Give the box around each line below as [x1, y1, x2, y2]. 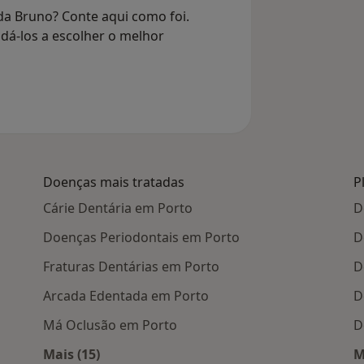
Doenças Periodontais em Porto [43, 228, 240, 247]
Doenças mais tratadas [43, 173, 185, 192]
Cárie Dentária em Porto [43, 199, 193, 218]
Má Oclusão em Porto [43, 316, 178, 335]
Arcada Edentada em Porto [43, 287, 210, 305]
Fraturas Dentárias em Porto [43, 258, 220, 276]
